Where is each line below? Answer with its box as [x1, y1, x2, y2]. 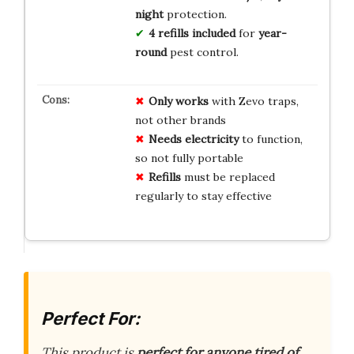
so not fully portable [134, 150, 243, 165]
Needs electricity [148, 131, 239, 146]
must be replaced [180, 169, 275, 184]
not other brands [134, 112, 226, 127]
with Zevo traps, [208, 93, 299, 108]
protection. [163, 6, 227, 21]
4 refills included [148, 25, 235, 40]
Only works [148, 93, 209, 108]
